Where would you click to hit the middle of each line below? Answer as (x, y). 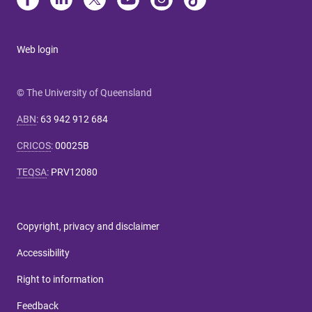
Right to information (60, 279)
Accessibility (43, 253)
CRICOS (34, 146)
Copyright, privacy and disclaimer (88, 226)
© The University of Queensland (84, 93)
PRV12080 (74, 172)
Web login (38, 49)
